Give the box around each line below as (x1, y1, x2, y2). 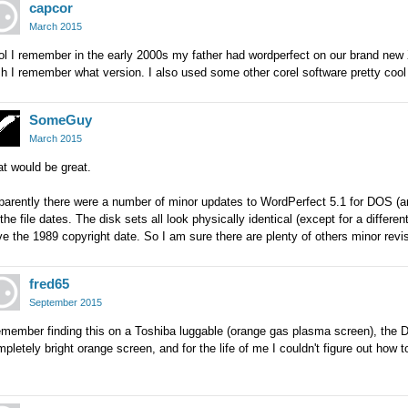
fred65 (29, 276, 69, 291)
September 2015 (29, 297, 102, 308)
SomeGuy (29, 112, 92, 127)
